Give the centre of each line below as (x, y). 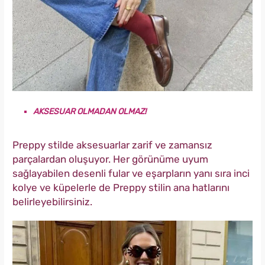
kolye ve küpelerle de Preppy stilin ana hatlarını (121, 187)
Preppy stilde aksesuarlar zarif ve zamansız (112, 145)
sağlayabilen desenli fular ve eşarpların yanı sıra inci (131, 173)
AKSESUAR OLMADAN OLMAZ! (90, 111)
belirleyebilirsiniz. (52, 201)
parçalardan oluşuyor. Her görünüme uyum (110, 159)
